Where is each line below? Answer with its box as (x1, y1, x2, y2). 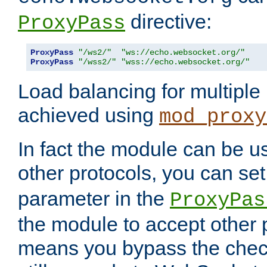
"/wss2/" (78, 57, 116, 67)
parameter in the (18, 187, 170, 210)
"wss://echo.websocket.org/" (121, 57, 250, 67)
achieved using (18, 104, 159, 127)
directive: (125, 10, 212, 33)
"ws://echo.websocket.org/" (121, 48, 245, 58)
